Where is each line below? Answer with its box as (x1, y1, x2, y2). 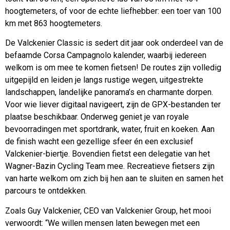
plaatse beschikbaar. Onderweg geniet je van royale (5, 112, 189, 122)
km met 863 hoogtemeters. (5, 18, 102, 28)
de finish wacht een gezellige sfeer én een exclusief (5, 137, 194, 147)
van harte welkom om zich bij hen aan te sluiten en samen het (5, 174, 223, 184)
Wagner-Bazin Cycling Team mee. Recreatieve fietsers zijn (5, 161, 215, 171)
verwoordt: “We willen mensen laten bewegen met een (5, 218, 200, 228)
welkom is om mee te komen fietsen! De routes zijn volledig (5, 63, 221, 73)
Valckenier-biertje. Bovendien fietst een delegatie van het (5, 149, 210, 159)
